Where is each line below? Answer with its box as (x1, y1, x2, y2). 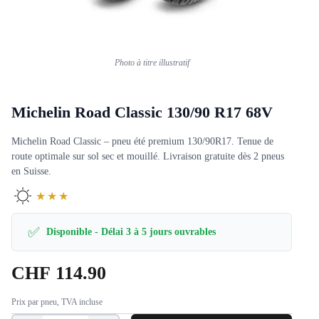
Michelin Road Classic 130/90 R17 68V (11, 103, 273, 122)
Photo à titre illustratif (114, 58, 189, 68)
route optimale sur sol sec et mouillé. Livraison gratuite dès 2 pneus (11, 151, 284, 162)
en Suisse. (11, 166, 51, 177)
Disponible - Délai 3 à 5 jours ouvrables (46, 226, 216, 238)
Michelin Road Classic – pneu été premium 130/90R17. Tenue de (11, 136, 273, 147)
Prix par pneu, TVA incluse (11, 297, 103, 308)
